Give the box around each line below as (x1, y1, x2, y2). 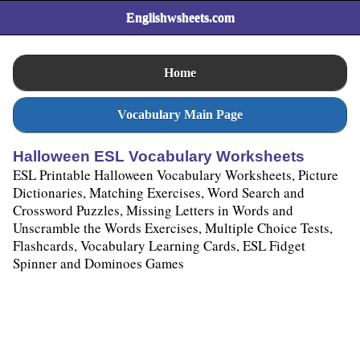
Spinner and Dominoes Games (13, 254, 184, 273)
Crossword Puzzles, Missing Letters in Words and (13, 201, 293, 220)
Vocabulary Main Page (117, 107, 243, 121)
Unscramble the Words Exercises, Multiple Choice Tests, (13, 219, 333, 238)
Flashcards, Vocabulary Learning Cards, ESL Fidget (13, 236, 305, 256)
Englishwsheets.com (125, 10, 235, 25)
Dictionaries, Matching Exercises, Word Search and (13, 183, 305, 202)
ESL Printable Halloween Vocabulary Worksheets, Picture (13, 166, 338, 185)
